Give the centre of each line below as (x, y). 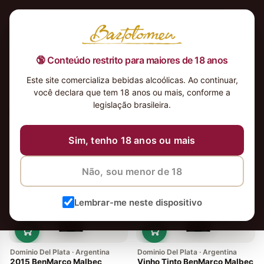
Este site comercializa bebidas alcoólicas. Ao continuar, (132, 80)
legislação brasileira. (132, 105)
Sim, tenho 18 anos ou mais (132, 141)
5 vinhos (28, 112)
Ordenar (231, 112)
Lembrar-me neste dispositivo (138, 202)
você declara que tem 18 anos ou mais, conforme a (132, 93)
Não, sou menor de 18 (132, 171)
